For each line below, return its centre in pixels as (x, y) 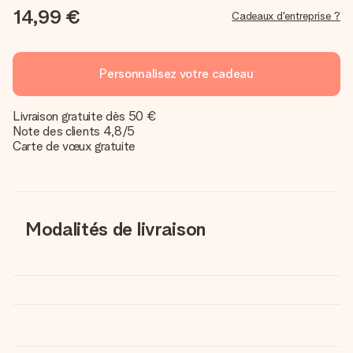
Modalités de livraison (115, 229)
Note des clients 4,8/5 (74, 131)
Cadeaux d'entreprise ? (286, 16)
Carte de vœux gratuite (74, 146)
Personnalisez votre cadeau (176, 74)
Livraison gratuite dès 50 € (85, 116)
